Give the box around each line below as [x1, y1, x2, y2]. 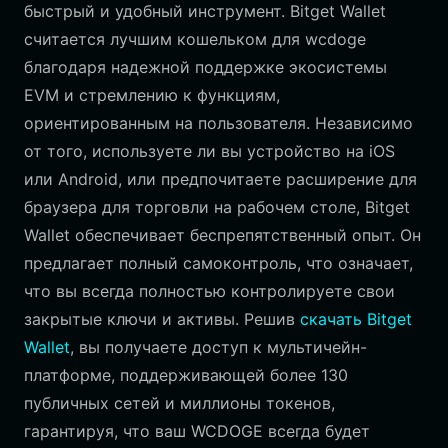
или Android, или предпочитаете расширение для [24, 169, 417, 189]
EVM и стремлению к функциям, [24, 85, 280, 105]
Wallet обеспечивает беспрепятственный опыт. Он [24, 225, 421, 245]
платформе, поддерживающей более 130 [24, 365, 348, 385]
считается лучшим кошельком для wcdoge [24, 29, 366, 49]
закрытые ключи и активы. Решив [24, 309, 300, 329]
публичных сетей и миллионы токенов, [24, 393, 335, 413]
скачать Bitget [300, 309, 412, 329]
